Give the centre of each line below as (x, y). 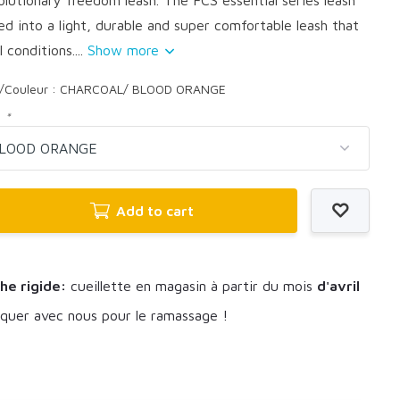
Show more (126, 50)
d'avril (339, 285)
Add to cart (155, 210)
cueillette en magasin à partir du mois (192, 285)
